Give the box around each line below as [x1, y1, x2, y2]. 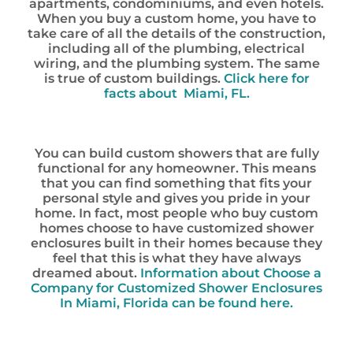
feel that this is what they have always [52, 251, 301, 266]
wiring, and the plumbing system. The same [33, 56, 320, 71]
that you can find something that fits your [41, 176, 312, 191]
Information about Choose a [139, 266, 321, 281]
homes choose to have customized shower [39, 221, 314, 236]
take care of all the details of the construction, [28, 26, 325, 41]
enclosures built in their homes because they [31, 236, 322, 251]
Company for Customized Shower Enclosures [31, 281, 322, 295]
